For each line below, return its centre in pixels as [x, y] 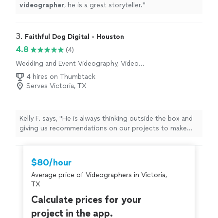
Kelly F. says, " [41, 119]
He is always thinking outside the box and [127, 119]
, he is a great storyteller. [103, 5]
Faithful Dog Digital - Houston [74, 37]
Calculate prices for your [86, 200]
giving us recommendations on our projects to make [103, 128]
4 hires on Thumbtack [61, 77]
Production [33, 73]
